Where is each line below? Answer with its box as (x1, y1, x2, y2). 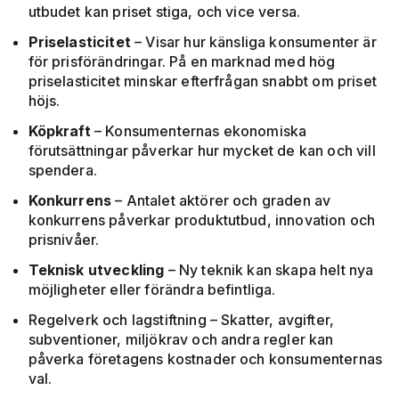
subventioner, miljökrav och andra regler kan (28, 330, 334, 349)
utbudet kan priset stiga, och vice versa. (28, 3, 301, 21)
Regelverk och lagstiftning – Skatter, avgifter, (28, 311, 335, 330)
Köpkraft (28, 122, 94, 141)
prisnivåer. (28, 231, 100, 249)
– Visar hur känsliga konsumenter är (134, 33, 377, 52)
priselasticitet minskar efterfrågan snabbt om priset (28, 72, 377, 91)
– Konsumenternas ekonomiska (94, 122, 307, 141)
